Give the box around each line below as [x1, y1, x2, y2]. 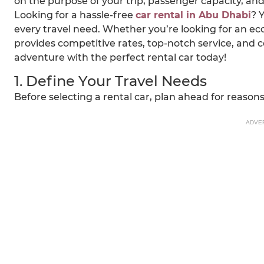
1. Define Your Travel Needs [14, 72, 207, 90]
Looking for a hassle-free [14, 9, 136, 21]
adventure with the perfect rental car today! [14, 52, 226, 64]
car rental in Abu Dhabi [136, 9, 251, 21]
